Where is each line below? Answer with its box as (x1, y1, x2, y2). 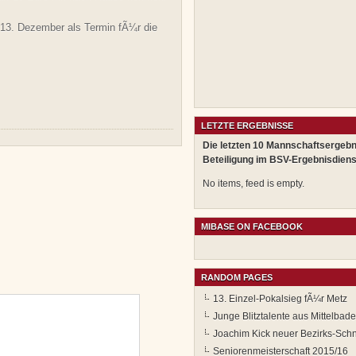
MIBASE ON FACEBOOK (201, 222, 303, 232)
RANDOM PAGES (201, 273, 273, 283)
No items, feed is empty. (203, 178, 304, 190)
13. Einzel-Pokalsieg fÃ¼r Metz (213, 293, 347, 305)
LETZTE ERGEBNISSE (201, 121, 293, 131)
